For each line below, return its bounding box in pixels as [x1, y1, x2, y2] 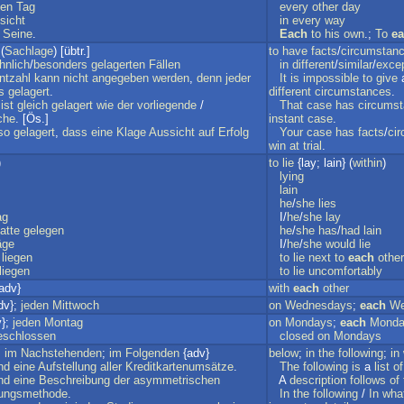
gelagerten [91, 58, 145, 71]
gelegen [23, 224, 64, 237]
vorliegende [137, 98, 197, 112]
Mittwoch [52, 298, 99, 312]
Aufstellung [38, 360, 96, 373]
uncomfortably [308, 264, 382, 278]
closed [280, 329, 314, 343]
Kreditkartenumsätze [125, 360, 234, 373]
